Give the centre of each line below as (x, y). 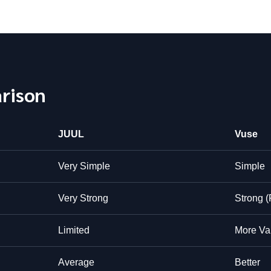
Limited (74, 230)
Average (76, 262)
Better (247, 262)
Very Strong (83, 198)
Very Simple (84, 166)
